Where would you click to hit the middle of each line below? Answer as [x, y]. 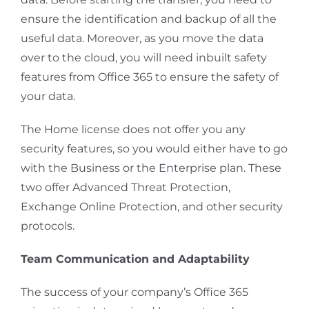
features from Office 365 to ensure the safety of [149, 77]
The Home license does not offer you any [133, 130]
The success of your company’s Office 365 [134, 292]
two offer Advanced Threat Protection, [125, 188]
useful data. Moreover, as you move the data [142, 39]
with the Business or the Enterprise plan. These [151, 168]
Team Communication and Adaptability [135, 259]
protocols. [47, 226]
